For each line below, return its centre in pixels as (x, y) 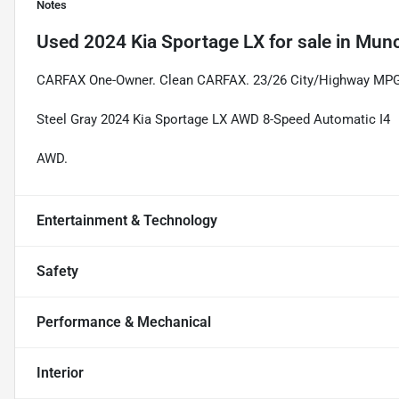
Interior (60, 373)
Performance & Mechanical (124, 322)
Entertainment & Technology (127, 221)
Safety (57, 272)
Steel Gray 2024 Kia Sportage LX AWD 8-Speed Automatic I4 (213, 120)
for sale (298, 42)
